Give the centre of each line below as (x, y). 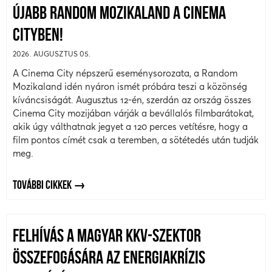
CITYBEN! (38, 36)
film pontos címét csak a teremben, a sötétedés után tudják (136, 140)
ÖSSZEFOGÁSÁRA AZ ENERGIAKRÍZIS (109, 259)
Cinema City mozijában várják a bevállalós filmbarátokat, (133, 114)
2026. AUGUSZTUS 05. (52, 54)
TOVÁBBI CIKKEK (42, 186)
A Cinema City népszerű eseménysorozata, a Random (125, 73)
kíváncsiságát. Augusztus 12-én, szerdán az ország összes (132, 100)
